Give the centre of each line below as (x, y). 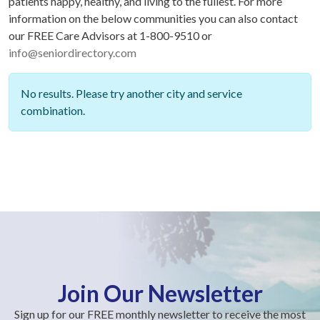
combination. (53, 110)
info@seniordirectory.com (72, 52)
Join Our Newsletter (160, 293)
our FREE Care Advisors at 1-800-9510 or (110, 35)
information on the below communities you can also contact (153, 18)
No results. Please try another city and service (131, 93)
